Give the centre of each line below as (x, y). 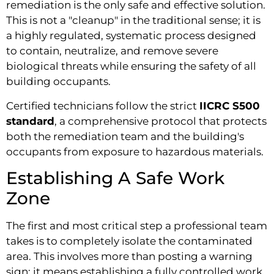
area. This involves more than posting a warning (129, 257)
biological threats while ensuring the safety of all (131, 66)
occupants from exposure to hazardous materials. (135, 151)
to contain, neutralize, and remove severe (112, 51)
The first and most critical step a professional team (137, 226)
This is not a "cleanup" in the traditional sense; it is (133, 20)
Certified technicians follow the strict (103, 106)
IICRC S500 (230, 106)
